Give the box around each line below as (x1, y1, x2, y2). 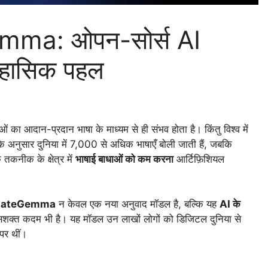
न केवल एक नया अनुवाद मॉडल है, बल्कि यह (56, 198, 220, 211)
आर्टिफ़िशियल (173, 153, 224, 165)
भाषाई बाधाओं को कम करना (75, 153, 173, 165)
